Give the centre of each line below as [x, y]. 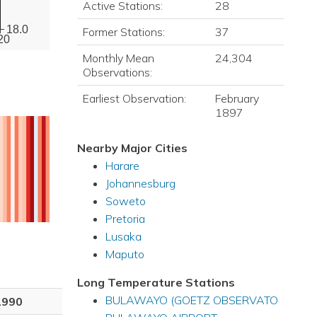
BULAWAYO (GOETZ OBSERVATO [191, 300]
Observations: [117, 72]
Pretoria [125, 219]
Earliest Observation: [134, 98]
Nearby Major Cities [132, 148]
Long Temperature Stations [156, 282]
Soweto [125, 201]
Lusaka [123, 236]
